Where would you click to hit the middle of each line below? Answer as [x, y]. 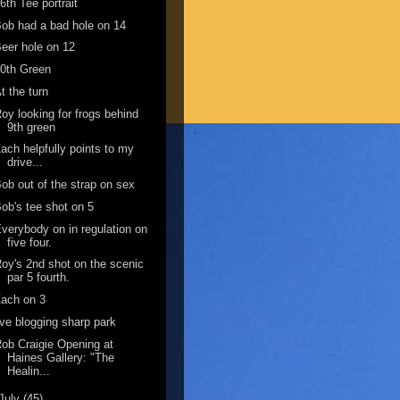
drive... [25, 162]
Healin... [29, 371]
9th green [32, 127]
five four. [30, 242]
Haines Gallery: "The [61, 357]
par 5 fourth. [39, 278]
